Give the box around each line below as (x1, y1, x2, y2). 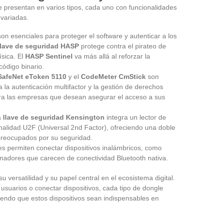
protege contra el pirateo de (79, 42, 166, 50)
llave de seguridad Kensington (3, 113, 105, 121)
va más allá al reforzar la (73, 52, 150, 60)
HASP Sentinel (25, 52, 73, 60)
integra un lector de (105, 113, 166, 121)
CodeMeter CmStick (81, 72, 146, 80)
